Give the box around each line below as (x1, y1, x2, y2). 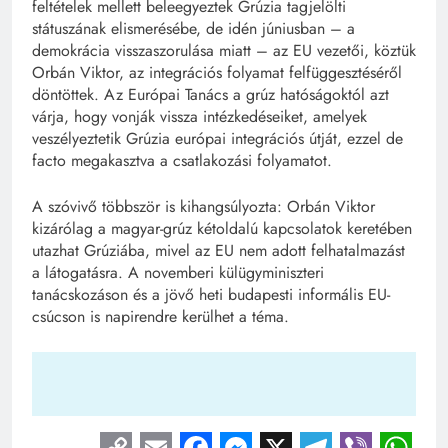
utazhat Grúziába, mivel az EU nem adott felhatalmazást (32, 239, 405, 263)
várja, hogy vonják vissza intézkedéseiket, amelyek (32, 105, 367, 129)
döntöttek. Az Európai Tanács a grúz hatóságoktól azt (32, 83, 389, 107)
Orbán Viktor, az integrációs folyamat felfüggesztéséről (32, 61, 402, 85)
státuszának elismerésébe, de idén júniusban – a (32, 17, 355, 41)
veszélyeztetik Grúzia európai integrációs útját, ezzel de (32, 127, 403, 151)
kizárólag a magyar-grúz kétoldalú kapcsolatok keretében (32, 217, 412, 241)
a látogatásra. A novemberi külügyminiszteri (32, 261, 324, 285)
